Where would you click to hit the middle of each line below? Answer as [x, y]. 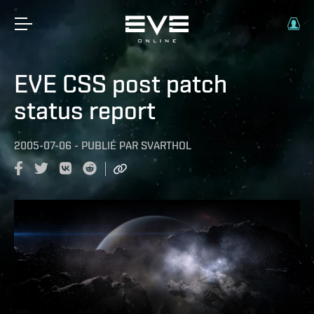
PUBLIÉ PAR [110, 145]
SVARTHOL [166, 145]
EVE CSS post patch [121, 83]
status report [85, 110]
